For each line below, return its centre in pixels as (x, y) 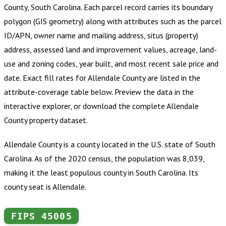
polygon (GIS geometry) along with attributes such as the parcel (113, 21)
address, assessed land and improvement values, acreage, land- (110, 50)
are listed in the (173, 78)
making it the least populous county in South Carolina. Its (101, 173)
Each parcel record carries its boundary (148, 7)
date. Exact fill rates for (46, 78)
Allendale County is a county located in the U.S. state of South (110, 145)
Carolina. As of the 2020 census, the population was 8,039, (104, 159)
